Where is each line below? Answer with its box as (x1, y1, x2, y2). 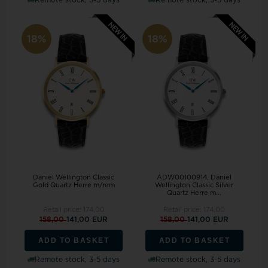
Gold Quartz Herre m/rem (32, 181, 115, 188)
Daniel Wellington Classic (33, 173, 115, 181)
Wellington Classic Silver (155, 181, 234, 188)
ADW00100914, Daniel (157, 173, 232, 181)
